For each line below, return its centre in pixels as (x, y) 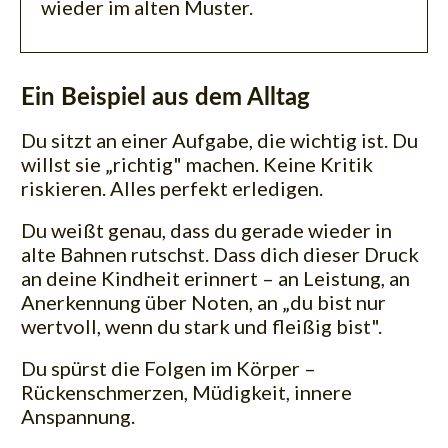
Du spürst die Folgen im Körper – (168, 367)
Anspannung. (78, 415)
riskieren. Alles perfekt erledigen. (172, 187)
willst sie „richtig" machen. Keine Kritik (197, 163)
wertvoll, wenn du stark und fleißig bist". (201, 325)
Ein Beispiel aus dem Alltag (165, 97)
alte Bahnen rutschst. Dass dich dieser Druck (220, 253)
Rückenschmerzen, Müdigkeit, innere (186, 391)
